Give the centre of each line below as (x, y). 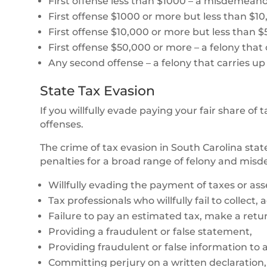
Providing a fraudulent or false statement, (150, 231)
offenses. (62, 124)
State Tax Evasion (98, 91)
